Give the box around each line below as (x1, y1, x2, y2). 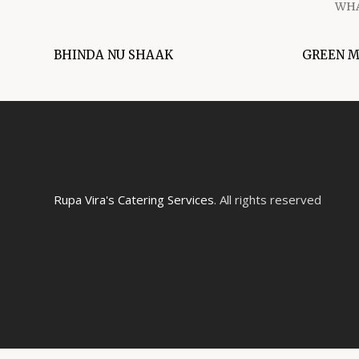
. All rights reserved (214, 192, 321, 208)
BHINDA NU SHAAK (54, 47, 173, 63)
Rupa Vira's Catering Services (54, 192, 214, 208)
